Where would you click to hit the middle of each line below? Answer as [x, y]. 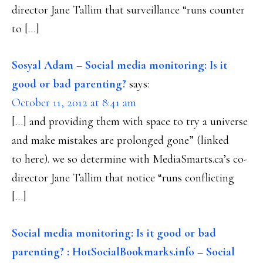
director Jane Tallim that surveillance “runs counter [128, 10]
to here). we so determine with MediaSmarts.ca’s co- [129, 159]
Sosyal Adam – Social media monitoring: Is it [119, 65]
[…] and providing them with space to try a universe [130, 122]
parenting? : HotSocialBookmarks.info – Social [123, 252]
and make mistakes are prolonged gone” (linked [120, 140]
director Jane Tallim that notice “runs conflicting [123, 178]
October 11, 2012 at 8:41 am [74, 103]
